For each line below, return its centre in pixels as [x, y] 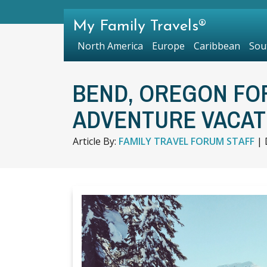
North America [110, 46]
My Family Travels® [139, 27]
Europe [168, 46]
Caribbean [217, 46]
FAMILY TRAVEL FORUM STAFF [187, 141]
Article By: [96, 141]
